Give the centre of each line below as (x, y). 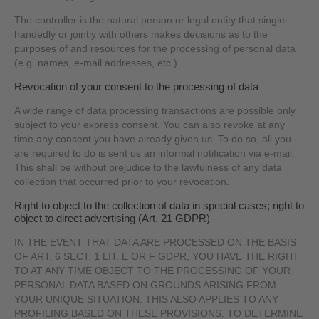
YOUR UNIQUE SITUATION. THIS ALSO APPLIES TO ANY (147, 300)
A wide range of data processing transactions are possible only (155, 111)
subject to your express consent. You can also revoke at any (150, 125)
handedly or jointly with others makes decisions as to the (141, 35)
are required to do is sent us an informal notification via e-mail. (155, 154)
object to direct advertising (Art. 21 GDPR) (113, 218)
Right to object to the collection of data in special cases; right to (159, 205)
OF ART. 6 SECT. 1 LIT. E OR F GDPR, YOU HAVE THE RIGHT (157, 257)
